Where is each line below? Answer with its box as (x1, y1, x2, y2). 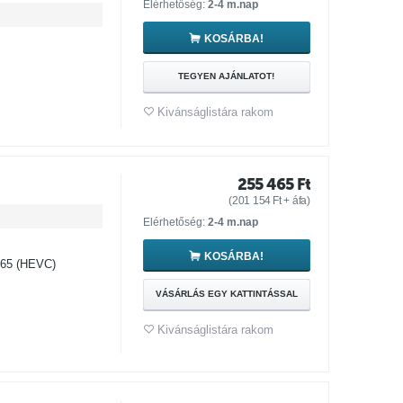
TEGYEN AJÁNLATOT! (178, 71, 275, 81)
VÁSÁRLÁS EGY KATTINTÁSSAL (155, 289, 298, 299)
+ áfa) (281, 194, 310, 207)
